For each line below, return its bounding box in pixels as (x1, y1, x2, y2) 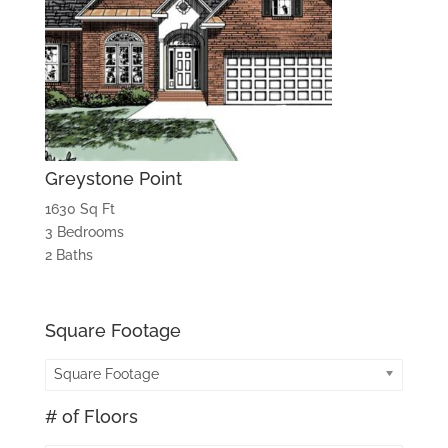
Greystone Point (44, 167, 182, 189)
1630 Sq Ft (44, 200, 115, 217)
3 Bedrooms (44, 223, 124, 240)
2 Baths (44, 246, 93, 263)
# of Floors (44, 405, 138, 427)
